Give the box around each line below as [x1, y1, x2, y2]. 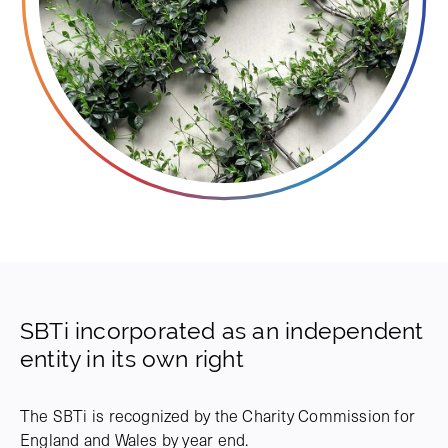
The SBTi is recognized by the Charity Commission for [20, 403, 416, 428]
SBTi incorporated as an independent [20, 317, 424, 345]
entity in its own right [20, 345, 244, 373]
